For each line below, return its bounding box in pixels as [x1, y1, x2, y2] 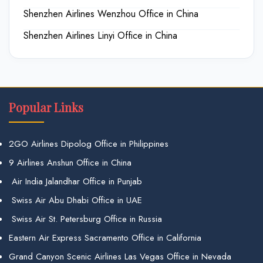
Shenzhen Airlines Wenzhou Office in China [23, 6, 198, 21]
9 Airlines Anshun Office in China [9, 156, 131, 169]
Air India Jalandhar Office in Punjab [9, 174, 142, 188]
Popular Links [9, 99, 83, 115]
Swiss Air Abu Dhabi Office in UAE [9, 193, 142, 207]
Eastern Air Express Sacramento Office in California [9, 231, 201, 244]
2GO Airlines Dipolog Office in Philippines [9, 137, 168, 150]
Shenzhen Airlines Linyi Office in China [23, 28, 177, 42]
